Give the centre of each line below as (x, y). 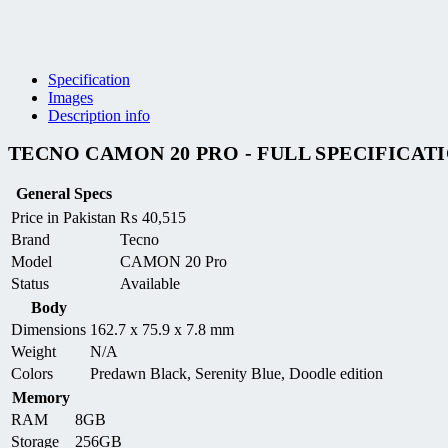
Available (150, 283)
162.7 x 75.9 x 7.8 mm (162, 329)
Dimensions (48, 329)
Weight (33, 351)
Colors (32, 373)
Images (70, 98)
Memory (41, 397)
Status (30, 283)
